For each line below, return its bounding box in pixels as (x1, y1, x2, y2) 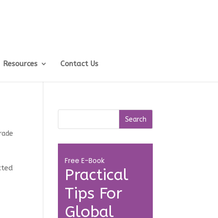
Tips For (65, 184, 123, 202)
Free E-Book (65, 156, 105, 165)
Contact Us (60, 59, 98, 68)
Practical (65, 166, 129, 184)
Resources (2, 59, 37, 68)
